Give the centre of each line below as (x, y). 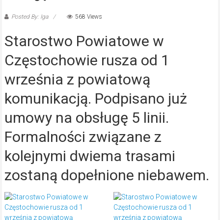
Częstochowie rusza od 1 (87, 60)
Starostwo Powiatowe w (84, 41)
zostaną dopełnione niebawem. (107, 175)
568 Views (88, 17)
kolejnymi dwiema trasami (90, 156)
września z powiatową (77, 80)
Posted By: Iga (29, 17)
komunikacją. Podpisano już (96, 99)
